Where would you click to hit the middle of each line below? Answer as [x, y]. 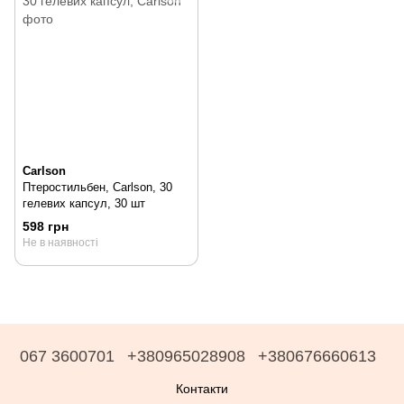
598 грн [46, 226]
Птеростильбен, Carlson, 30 [97, 188]
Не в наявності [60, 242]
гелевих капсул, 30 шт [84, 204]
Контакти [202, 388]
